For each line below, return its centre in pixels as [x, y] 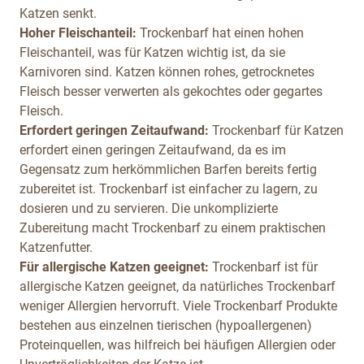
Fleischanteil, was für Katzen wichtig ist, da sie [152, 52]
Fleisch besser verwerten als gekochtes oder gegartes [171, 91]
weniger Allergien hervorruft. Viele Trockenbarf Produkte [178, 305]
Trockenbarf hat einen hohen [222, 32]
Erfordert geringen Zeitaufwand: [114, 130]
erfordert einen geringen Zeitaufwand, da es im [153, 149]
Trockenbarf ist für [263, 266]
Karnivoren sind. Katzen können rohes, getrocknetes [167, 71]
